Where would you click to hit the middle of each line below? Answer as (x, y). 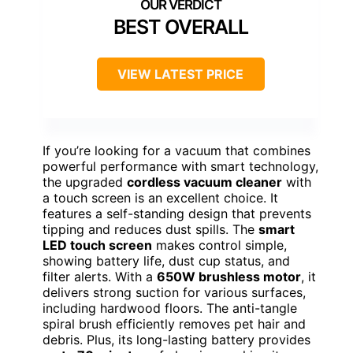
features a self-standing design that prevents (177, 214)
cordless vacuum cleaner (204, 182)
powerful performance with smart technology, (180, 167)
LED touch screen (97, 245)
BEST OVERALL (180, 27)
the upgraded (85, 182)
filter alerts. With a (100, 277)
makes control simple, (219, 245)
